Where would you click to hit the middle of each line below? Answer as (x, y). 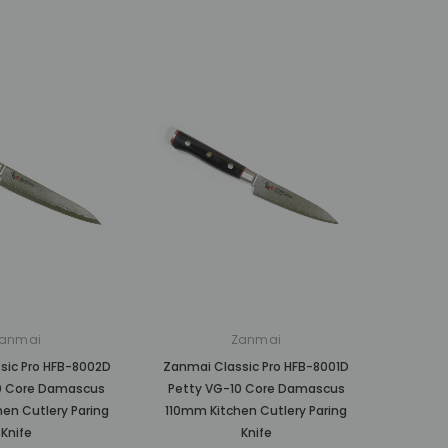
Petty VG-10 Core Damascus (256, 389)
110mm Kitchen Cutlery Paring (256, 411)
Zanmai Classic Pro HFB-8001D (256, 367)
